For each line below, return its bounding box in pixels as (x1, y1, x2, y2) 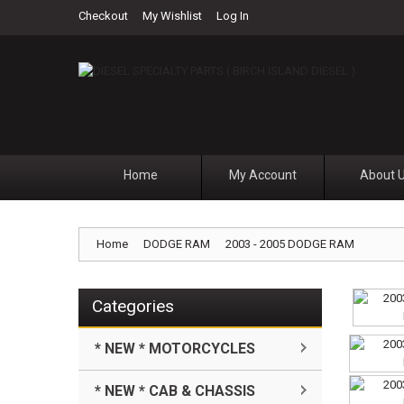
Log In (216, 9, 249, 23)
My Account (229, 168, 297, 182)
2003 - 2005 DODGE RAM (225, 237, 354, 251)
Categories (92, 296, 174, 317)
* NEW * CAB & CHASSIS (95, 382, 255, 399)
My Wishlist (142, 9, 202, 23)
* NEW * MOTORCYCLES (95, 340, 255, 357)
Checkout (78, 9, 128, 23)
